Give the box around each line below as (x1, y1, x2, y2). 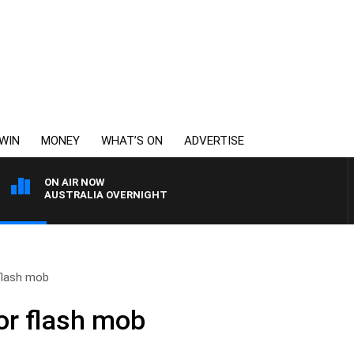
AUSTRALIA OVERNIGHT (44, 189, 168, 201)
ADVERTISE (184, 134, 244, 148)
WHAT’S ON (101, 134, 163, 148)
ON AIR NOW (44, 176, 104, 188)
